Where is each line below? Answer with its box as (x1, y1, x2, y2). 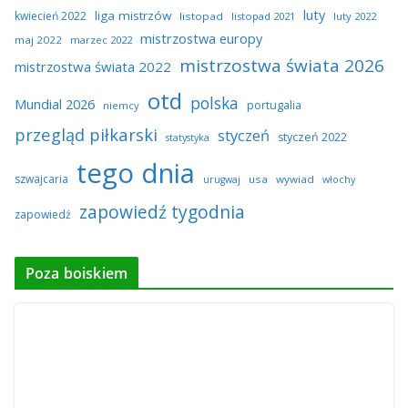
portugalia (247, 97, 301, 113)
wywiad (276, 172, 314, 186)
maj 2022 (15, 33, 62, 46)
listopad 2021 (231, 9, 295, 23)
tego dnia (76, 155, 195, 191)
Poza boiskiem (25, 263, 128, 283)
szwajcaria (15, 171, 68, 187)
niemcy (103, 98, 139, 112)
